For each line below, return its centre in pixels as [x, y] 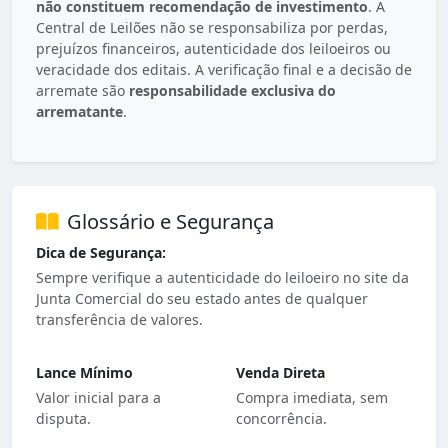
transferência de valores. [119, 320]
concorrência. [281, 419]
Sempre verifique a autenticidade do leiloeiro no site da [222, 278]
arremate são [82, 91]
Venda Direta [280, 373]
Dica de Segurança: [101, 253]
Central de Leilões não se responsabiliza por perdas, [212, 28]
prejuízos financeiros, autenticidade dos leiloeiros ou [213, 49]
